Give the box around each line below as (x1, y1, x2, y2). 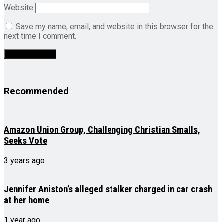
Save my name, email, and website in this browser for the (16, 22, 213, 32)
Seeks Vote (4, 135, 47, 147)
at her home (4, 194, 49, 206)
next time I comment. (4, 31, 76, 41)
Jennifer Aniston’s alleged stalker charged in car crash (4, 183, 212, 195)
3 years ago (4, 156, 45, 166)
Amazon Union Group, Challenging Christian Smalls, (4, 124, 200, 136)
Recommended (4, 86, 69, 97)
